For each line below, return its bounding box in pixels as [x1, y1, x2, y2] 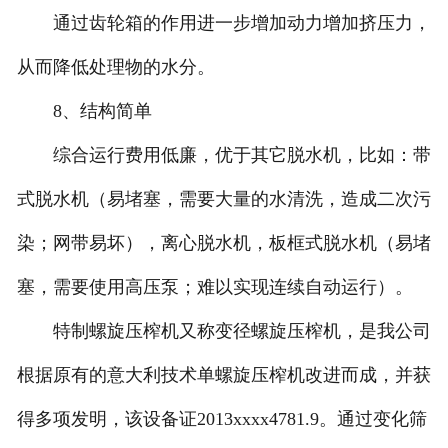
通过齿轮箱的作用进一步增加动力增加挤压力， [16, 13, 431, 34]
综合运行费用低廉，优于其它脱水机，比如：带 [16, 145, 431, 166]
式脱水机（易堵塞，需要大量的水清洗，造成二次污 [16, 189, 431, 210]
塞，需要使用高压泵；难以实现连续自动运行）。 [16, 277, 413, 298]
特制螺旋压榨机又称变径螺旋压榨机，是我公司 [16, 321, 431, 342]
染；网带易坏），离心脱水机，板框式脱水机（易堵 [16, 233, 431, 254]
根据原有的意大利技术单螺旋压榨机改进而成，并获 [16, 365, 431, 386]
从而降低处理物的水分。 [16, 57, 215, 78]
